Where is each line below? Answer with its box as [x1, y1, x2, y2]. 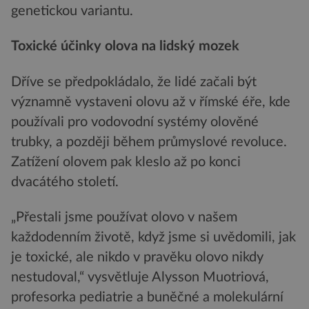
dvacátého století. [11, 175, 119, 189]
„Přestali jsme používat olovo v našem [11, 210, 237, 225]
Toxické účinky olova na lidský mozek [11, 39, 239, 54]
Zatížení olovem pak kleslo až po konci [11, 154, 241, 169]
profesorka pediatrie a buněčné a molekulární [11, 290, 283, 305]
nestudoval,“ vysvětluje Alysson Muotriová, [11, 270, 269, 285]
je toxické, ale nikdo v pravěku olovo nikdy [11, 250, 263, 265]
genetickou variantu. [11, 3, 133, 18]
